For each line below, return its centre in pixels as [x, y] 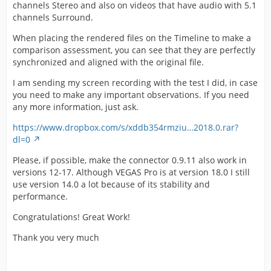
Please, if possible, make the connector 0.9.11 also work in [130, 160]
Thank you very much [56, 237]
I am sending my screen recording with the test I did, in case [135, 82]
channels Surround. [53, 17]
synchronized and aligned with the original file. [108, 62]
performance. [40, 196]
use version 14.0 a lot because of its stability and [111, 184]
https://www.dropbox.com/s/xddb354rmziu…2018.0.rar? [126, 127]
